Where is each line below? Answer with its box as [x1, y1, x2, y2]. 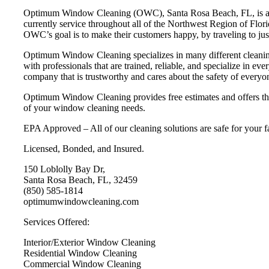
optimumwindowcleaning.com [23, 196, 139, 207]
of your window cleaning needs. [23, 102, 145, 113]
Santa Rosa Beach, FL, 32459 [23, 174, 138, 185]
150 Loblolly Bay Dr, [23, 163, 105, 174]
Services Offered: [23, 216, 89, 227]
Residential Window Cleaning [23, 247, 137, 258]
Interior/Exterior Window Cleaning [23, 237, 156, 247]
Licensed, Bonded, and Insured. [23, 143, 144, 154]
